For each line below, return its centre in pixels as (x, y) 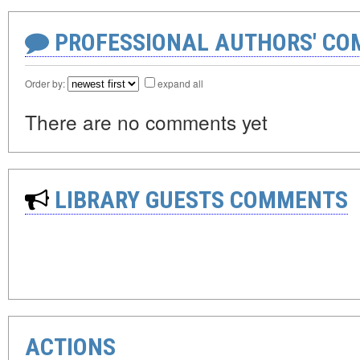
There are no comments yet (146, 122)
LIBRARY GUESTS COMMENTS (198, 200)
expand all (180, 84)
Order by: (46, 84)
